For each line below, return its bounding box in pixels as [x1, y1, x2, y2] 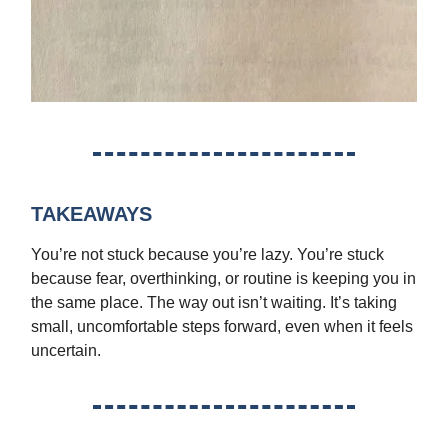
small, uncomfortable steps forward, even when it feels [31, 318, 413, 336]
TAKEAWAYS [31, 203, 152, 226]
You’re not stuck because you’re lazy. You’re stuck [31, 246, 384, 264]
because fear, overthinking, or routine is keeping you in [31, 270, 416, 288]
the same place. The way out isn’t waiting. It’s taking [31, 294, 397, 312]
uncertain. [31, 342, 101, 360]
